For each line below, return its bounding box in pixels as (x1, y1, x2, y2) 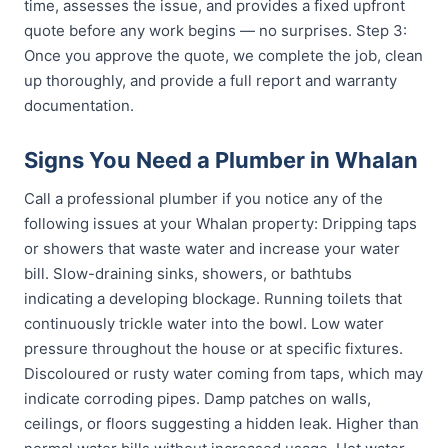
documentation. (24, 96, 134, 115)
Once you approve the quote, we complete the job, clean (24, 46, 423, 65)
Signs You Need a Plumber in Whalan (24, 147, 418, 173)
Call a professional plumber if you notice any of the (24, 189, 383, 208)
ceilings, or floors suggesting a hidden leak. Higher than (24, 414, 419, 433)
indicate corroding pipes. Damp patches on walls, (24, 389, 371, 408)
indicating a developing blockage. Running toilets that (24, 289, 402, 308)
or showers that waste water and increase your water (24, 239, 400, 258)
